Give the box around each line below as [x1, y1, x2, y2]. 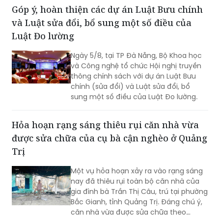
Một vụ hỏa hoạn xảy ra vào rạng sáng [71, 165, 203, 176]
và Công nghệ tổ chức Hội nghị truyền [71, 60, 201, 71]
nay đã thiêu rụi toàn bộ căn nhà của [71, 176, 199, 186]
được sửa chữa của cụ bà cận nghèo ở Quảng [12, 132, 207, 144]
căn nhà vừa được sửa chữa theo [71, 207, 186, 217]
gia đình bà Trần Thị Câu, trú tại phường [71, 186, 208, 196]
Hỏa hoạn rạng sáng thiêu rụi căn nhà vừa [12, 118, 199, 131]
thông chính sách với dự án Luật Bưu [71, 71, 196, 81]
